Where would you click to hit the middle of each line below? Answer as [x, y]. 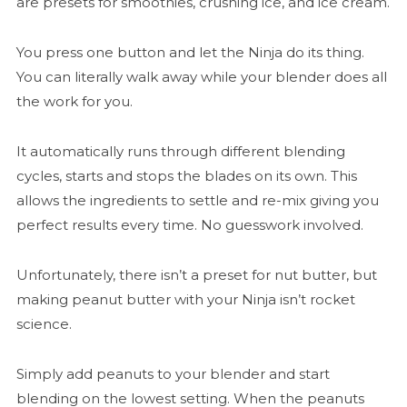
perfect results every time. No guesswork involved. [189, 225]
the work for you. [74, 102]
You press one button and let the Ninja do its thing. [190, 53]
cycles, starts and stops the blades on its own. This [186, 176]
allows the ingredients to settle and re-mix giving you [197, 201]
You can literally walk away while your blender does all [201, 77]
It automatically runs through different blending [180, 152]
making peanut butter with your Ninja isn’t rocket [185, 300]
